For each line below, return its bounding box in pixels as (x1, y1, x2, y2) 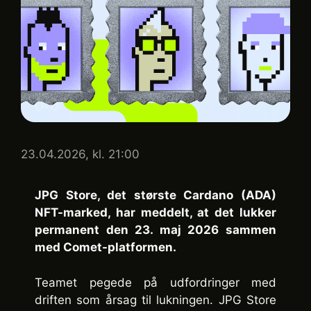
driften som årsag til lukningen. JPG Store (35, 292, 276, 307)
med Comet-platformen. (35, 240, 176, 255)
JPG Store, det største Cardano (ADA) (35, 188, 276, 203)
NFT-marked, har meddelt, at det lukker (35, 205, 276, 220)
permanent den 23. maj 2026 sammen (35, 223, 276, 237)
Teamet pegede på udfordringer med (35, 275, 276, 289)
